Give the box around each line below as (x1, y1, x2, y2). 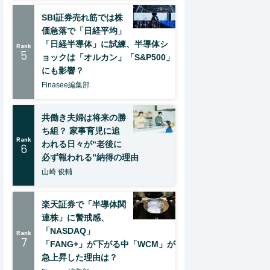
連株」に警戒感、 (42, 213, 109, 222)
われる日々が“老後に (42, 139, 122, 149)
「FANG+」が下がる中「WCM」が (42, 239, 175, 249)
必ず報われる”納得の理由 (42, 152, 139, 162)
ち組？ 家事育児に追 (42, 126, 120, 136)
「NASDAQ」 (42, 226, 95, 236)
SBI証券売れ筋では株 (42, 13, 123, 22)
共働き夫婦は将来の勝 (42, 113, 126, 122)
